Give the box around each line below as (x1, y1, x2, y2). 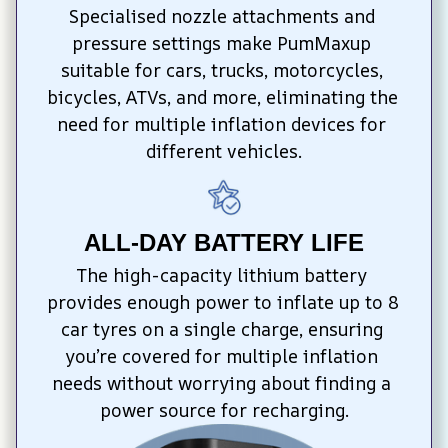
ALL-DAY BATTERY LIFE (84, 228, 364, 256)
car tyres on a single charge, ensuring (60, 316, 383, 341)
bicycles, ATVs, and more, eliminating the (47, 84, 398, 109)
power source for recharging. (99, 397, 349, 422)
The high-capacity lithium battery (76, 262, 367, 287)
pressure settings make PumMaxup (72, 30, 371, 55)
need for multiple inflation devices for (57, 111, 386, 136)
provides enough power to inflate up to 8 (47, 289, 399, 314)
